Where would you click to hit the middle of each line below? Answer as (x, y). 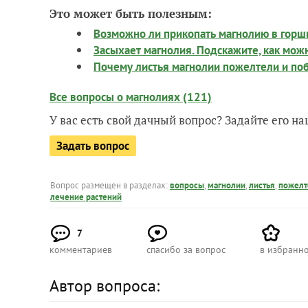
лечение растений (86, 197)
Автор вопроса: (104, 285)
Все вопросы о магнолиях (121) (131, 97)
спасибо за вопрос (186, 249)
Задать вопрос (93, 145)
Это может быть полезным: (131, 13)
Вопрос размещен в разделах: (110, 185)
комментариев (81, 249)
